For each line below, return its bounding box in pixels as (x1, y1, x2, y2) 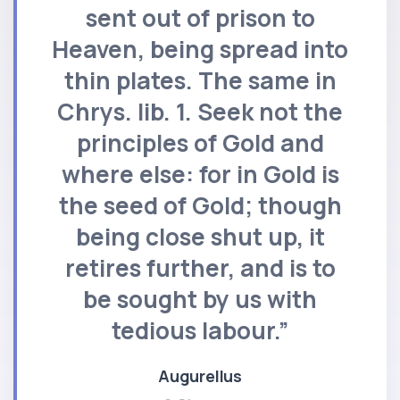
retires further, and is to (64, 251, 336, 284)
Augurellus (158, 364, 242, 387)
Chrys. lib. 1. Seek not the (57, 95, 343, 128)
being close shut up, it (75, 220, 325, 253)
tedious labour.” (112, 313, 288, 346)
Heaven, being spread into (52, 32, 348, 65)
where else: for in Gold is (61, 157, 339, 190)
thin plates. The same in (63, 63, 337, 96)
